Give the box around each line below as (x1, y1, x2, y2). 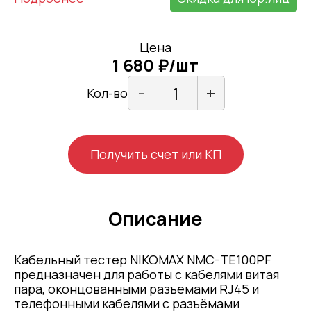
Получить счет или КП (90, 146, 221, 163)
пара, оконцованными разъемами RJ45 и (14, 280, 259, 298)
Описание (108, 205, 203, 232)
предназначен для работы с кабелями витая (14, 266, 279, 283)
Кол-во (86, 85, 128, 102)
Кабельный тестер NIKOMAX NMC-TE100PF (14, 251, 271, 269)
